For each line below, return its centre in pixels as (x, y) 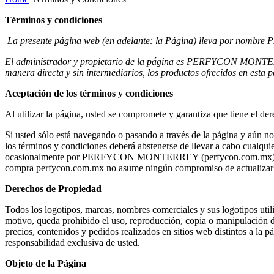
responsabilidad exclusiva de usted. (72, 242)
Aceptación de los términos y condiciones (89, 93)
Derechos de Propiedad (53, 188)
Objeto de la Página (46, 263)
